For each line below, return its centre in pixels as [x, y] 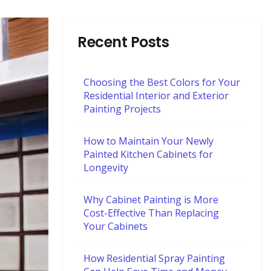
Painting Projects [122, 109]
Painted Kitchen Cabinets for [148, 155]
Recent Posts [123, 42]
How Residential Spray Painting [154, 259]
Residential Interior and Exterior [156, 96]
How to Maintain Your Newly [149, 141]
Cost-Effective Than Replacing [151, 213]
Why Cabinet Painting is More [151, 200]
